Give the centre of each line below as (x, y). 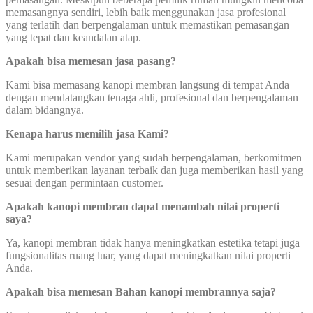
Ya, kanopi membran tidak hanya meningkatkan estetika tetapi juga (153, 243)
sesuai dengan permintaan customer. (85, 183)
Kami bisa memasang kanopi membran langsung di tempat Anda (147, 85)
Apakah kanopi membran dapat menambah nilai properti (143, 207)
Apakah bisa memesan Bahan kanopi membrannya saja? (141, 292)
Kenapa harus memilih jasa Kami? (87, 134)
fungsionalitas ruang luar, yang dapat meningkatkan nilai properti (148, 256)
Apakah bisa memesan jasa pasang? (91, 61)
